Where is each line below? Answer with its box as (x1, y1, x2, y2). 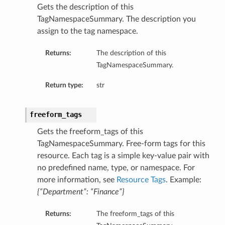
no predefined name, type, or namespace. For (37, 164, 195, 172)
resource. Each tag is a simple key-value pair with (37, 152, 209, 160)
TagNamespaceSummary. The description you (37, 15, 196, 24)
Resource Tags (116, 176, 166, 184)
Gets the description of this (37, 3, 134, 12)
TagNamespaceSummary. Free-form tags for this (37, 140, 205, 148)
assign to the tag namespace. (37, 27, 138, 36)
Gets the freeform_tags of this (37, 128, 143, 136)
